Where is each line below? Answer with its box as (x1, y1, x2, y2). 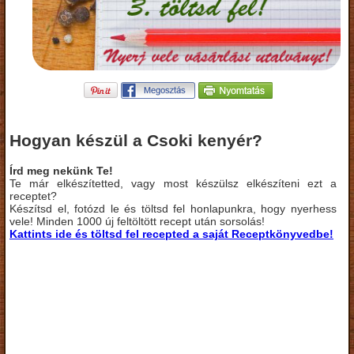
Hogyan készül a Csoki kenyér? (9, 131, 262, 150)
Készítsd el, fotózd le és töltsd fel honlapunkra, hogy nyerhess (9, 201, 337, 215)
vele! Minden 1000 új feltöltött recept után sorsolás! (9, 214, 265, 228)
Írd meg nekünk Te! (9, 164, 113, 177)
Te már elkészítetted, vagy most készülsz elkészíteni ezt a (9, 176, 337, 190)
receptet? (9, 189, 57, 202)
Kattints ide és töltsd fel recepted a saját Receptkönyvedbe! (9, 227, 333, 240)
